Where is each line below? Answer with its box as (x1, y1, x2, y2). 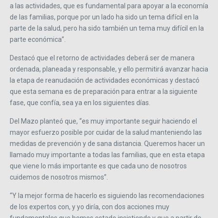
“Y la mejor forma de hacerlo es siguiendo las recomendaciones (10, 191, 204, 200)
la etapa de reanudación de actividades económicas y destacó (10, 76, 200, 84)
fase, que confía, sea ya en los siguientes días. (10, 98, 150, 107)
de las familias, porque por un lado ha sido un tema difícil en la (10, 13, 199, 21)
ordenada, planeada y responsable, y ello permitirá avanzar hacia (10, 65, 208, 73)
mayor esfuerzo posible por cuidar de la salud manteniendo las (10, 128, 202, 136)
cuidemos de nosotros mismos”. (10, 173, 108, 181)
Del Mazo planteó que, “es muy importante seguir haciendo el (10, 117, 197, 125)
